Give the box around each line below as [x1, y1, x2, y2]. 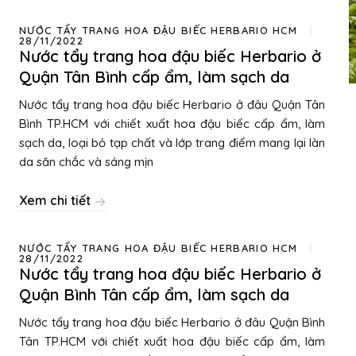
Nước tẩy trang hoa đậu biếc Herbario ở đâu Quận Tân [19, 97, 325, 112]
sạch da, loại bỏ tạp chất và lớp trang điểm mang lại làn [19, 135, 325, 150]
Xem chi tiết [19, 192, 94, 208]
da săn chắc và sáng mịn [19, 154, 153, 169]
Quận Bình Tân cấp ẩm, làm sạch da [19, 284, 289, 304]
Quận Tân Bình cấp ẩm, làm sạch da [19, 67, 289, 87]
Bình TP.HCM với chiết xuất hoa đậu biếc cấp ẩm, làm [19, 116, 325, 131]
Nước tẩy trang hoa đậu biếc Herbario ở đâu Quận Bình [19, 315, 325, 330]
